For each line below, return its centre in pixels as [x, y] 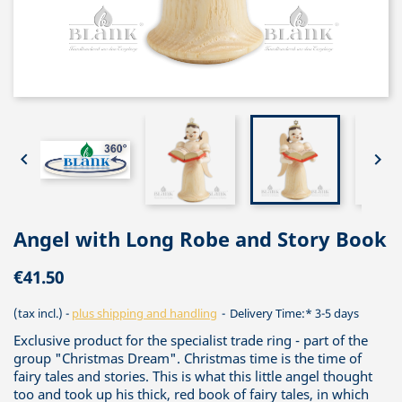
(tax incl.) [39, 313]
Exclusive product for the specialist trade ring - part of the [191, 340]
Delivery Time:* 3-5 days [293, 313]
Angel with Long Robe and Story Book [200, 239]
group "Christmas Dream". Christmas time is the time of [188, 358]
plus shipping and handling [144, 313]
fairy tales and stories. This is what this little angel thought [193, 376]
